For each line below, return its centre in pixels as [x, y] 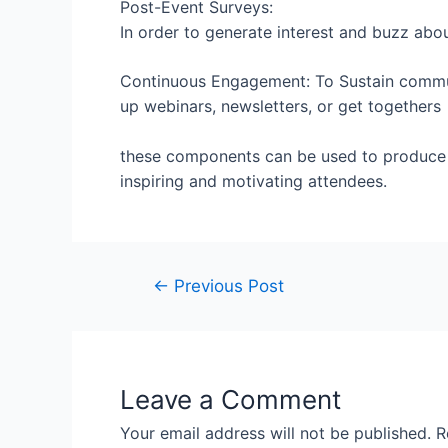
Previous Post [226, 286]
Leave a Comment [230, 400]
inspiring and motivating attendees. [253, 181]
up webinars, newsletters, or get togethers [280, 105]
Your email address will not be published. [275, 433]
